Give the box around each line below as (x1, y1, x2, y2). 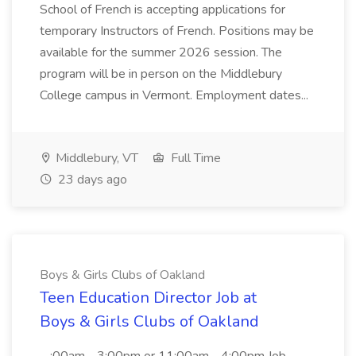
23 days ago (55, 171, 127, 188)
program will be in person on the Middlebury (40, 65, 282, 83)
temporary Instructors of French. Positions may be (40, 22, 314, 40)
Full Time (168, 149, 221, 167)
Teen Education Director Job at (40, 287, 257, 308)
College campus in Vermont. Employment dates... (40, 87, 311, 104)
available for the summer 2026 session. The (40, 44, 282, 61)
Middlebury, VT (52, 149, 138, 167)
